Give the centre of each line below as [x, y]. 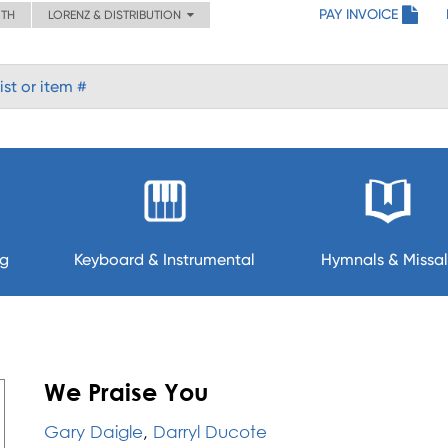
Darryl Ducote [210, 431]
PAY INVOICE [358, 14]
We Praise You [126, 392]
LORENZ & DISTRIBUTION [117, 15]
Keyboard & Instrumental [165, 259]
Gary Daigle [93, 431]
